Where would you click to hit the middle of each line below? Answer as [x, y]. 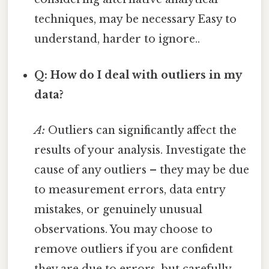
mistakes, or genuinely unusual [119, 209]
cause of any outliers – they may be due [142, 170]
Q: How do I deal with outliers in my [138, 75]
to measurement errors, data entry [130, 189]
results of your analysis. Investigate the [141, 150]
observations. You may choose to [124, 229]
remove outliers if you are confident [134, 249]
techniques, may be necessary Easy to [136, 20]
